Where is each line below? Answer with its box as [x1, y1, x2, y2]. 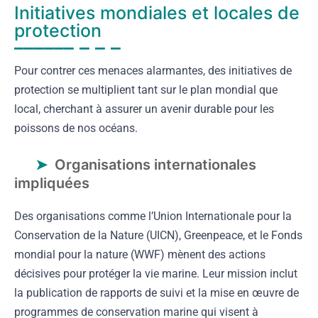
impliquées [14, 174, 89, 192]
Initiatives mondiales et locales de [14, 1, 300, 23]
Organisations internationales [55, 155, 256, 173]
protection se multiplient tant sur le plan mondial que [14, 82, 278, 97]
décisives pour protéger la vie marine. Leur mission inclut [14, 266, 297, 280]
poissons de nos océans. [14, 121, 138, 135]
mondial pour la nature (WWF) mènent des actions [14, 247, 265, 261]
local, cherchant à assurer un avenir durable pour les [14, 102, 274, 116]
